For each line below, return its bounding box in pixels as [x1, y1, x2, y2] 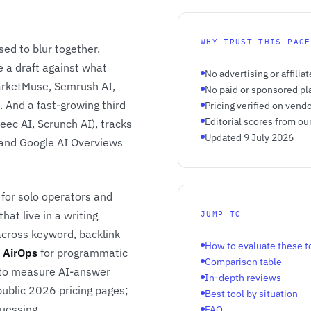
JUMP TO [201, 208, 242, 219]
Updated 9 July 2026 [205, 130, 294, 144]
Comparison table [205, 254, 282, 268]
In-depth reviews [205, 270, 281, 284]
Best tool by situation [205, 286, 298, 300]
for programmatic [37, 245, 128, 260]
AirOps [3, 245, 37, 260]
